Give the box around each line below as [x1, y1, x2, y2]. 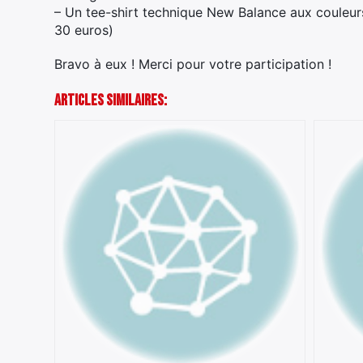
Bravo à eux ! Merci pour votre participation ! [54, 55, 331, 72]
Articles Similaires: [54, 90, 167, 110]
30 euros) [54, 21, 113, 38]
